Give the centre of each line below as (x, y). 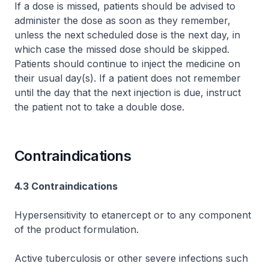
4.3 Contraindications (66, 186)
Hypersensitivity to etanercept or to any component (133, 215)
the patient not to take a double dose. (99, 107)
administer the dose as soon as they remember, (122, 20)
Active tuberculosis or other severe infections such (131, 258)
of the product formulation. (77, 229)
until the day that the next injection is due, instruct (128, 92)
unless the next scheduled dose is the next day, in (127, 35)
